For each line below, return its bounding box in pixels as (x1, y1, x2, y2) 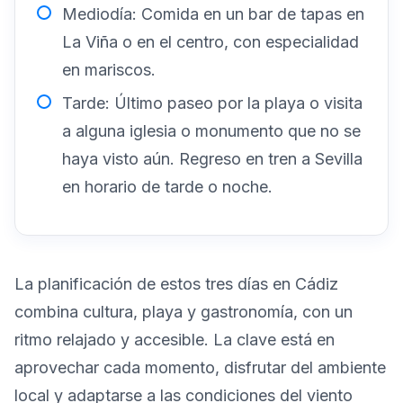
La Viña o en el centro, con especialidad (62, 32, 359, 52)
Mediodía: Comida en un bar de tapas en (62, 4, 364, 24)
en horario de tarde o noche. (62, 176, 273, 196)
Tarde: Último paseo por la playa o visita (62, 93, 363, 112)
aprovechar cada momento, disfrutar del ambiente (14, 357, 386, 377)
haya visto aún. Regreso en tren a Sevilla (62, 148, 363, 168)
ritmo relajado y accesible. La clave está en (14, 329, 335, 349)
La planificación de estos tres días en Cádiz (14, 273, 338, 293)
